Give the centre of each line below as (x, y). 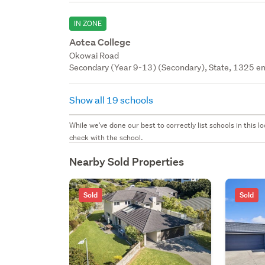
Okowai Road (94, 55)
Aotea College (100, 42)
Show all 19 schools (112, 99)
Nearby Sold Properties (127, 161)
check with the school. (106, 137)
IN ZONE (88, 23)
